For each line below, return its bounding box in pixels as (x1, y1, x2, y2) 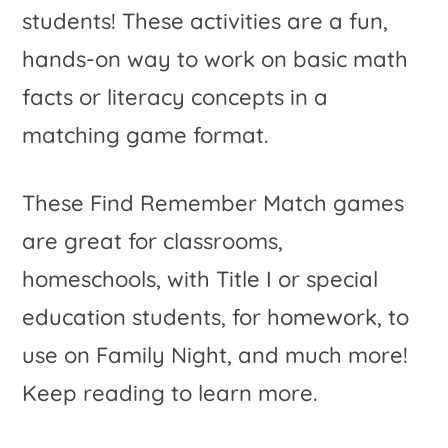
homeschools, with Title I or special (22, 265, 379, 293)
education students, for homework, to (22, 303, 410, 331)
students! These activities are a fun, (22, 7, 389, 35)
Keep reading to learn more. (22, 379, 318, 407)
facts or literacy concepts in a (22, 83, 329, 111)
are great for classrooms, (22, 227, 284, 255)
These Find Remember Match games (22, 189, 405, 217)
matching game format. (22, 121, 269, 149)
